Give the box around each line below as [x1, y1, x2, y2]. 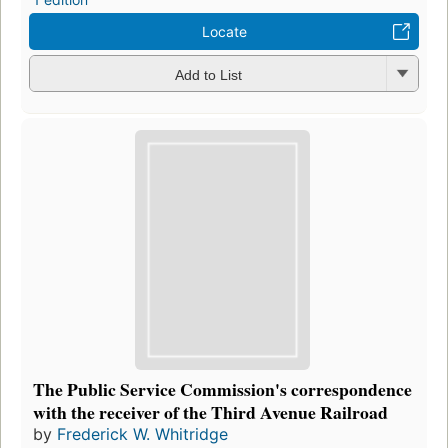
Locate [201, 23, 247, 41]
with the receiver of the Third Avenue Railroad [33, 398, 388, 425]
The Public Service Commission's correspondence [33, 375, 412, 402]
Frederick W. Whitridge [57, 423, 228, 444]
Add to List [174, 66, 242, 83]
